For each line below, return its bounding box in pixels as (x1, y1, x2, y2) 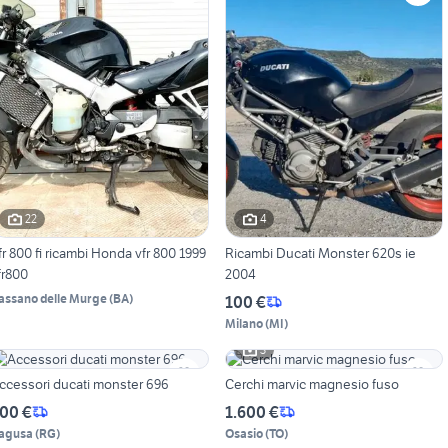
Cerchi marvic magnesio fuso (224, 374, 399, 393)
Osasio (224, 425, 263, 441)
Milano (224, 315, 263, 331)
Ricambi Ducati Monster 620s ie (224, 243, 416, 262)
